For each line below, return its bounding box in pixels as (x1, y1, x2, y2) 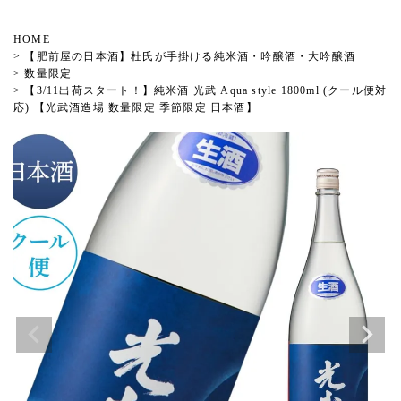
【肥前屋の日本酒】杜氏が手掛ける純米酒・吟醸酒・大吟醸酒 (24, 49, 356, 63)
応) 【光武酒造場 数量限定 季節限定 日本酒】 (13, 100, 258, 114)
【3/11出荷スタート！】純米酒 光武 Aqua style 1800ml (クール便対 (24, 83, 388, 97)
